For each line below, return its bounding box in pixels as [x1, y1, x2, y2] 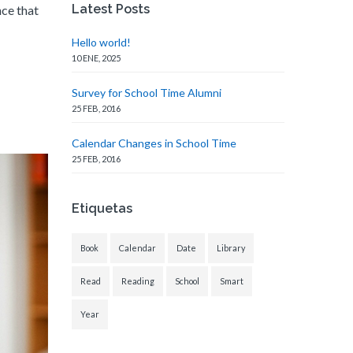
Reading [121, 276, 154, 287]
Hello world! [72, 35, 131, 50]
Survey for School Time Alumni [72, 86, 221, 100]
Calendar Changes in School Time [72, 136, 236, 150]
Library [217, 243, 245, 254]
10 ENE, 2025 [72, 53, 121, 64]
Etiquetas [72, 201, 132, 217]
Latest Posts [72, 2, 150, 17]
